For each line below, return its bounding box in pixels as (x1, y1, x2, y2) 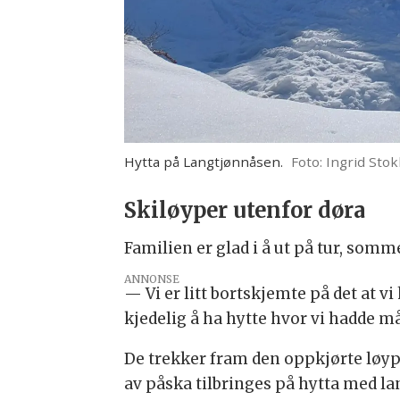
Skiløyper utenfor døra (124, 196, 366, 223)
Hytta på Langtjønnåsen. (124, 152, 284, 171)
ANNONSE (124, 271, 180, 286)
